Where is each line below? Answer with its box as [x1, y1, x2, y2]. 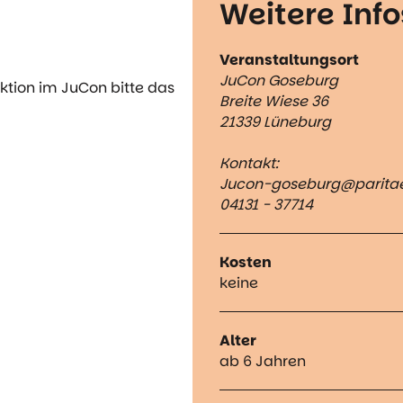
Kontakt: [219, 153, 279, 175]
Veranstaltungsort [219, 49, 359, 71]
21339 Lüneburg [219, 112, 331, 133]
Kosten [219, 252, 272, 273]
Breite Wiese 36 [219, 91, 328, 112]
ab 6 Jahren [219, 351, 306, 372]
